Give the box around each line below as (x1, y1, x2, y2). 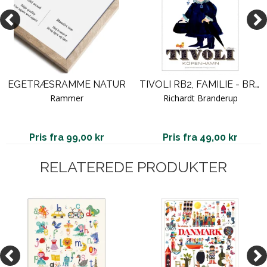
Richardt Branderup (163, 92, 238, 104)
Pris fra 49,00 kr (163, 131, 238, 143)
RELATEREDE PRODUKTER (40, 157, 227, 176)
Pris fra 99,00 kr (29, 131, 104, 143)
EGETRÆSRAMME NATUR (8, 78, 126, 90)
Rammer (50, 92, 83, 104)
